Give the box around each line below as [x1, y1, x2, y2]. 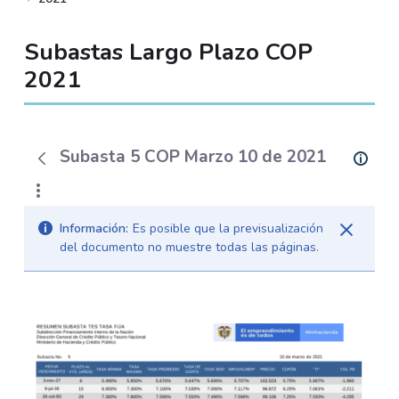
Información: [59, 220, 128, 238]
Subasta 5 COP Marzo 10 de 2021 [59, 144, 326, 168]
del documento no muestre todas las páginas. [59, 239, 319, 256]
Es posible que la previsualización [132, 220, 323, 238]
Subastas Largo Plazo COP [23, 36, 313, 68]
